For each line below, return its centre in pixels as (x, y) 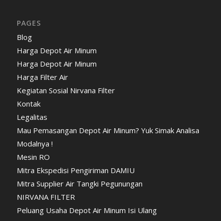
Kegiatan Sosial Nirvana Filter (66, 91)
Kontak (28, 104)
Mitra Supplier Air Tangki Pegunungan (79, 184)
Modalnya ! (35, 144)
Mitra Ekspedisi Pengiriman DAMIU (75, 170)
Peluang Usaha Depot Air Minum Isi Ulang (87, 210)
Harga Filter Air (42, 77)
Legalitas (32, 117)
